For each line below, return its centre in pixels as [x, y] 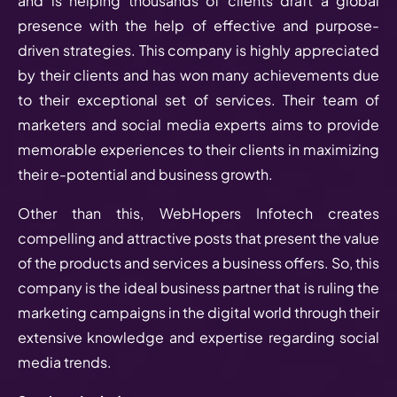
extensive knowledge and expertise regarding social [198, 337]
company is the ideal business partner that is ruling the [198, 287]
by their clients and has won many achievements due [198, 74]
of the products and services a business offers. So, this [198, 262]
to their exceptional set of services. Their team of [198, 99]
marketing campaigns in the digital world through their [198, 312]
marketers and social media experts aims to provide [198, 124]
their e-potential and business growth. [148, 174]
